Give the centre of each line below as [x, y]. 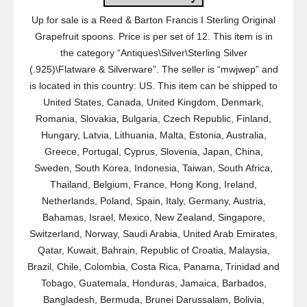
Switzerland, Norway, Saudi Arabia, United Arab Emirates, [153, 234]
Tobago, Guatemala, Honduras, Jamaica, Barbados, [153, 283]
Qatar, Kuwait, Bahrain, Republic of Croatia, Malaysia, [153, 250]
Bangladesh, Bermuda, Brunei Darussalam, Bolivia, [153, 299]
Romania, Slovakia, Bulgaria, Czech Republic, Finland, [153, 119]
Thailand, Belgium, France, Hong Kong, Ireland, [153, 184]
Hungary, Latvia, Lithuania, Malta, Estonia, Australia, [153, 135]
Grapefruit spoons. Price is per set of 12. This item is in [153, 36]
